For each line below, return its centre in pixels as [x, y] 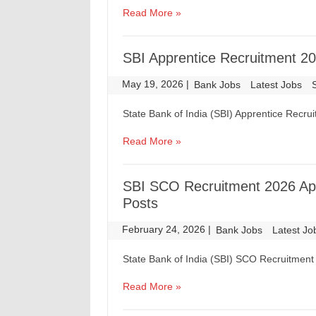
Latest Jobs [276, 85]
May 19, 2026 [154, 84]
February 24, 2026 [165, 229]
